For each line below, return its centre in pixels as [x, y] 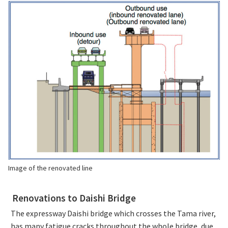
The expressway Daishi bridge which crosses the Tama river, [113, 213]
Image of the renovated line [50, 168]
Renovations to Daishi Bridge [74, 198]
